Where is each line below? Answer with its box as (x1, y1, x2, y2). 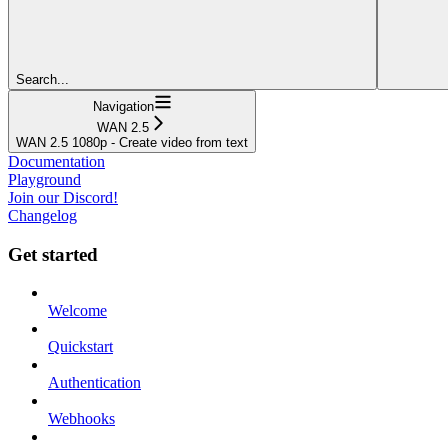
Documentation (8, 152, 105, 170)
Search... (16, 71, 69, 87)
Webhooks (48, 410, 115, 428)
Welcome (48, 302, 107, 320)
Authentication (48, 374, 141, 392)
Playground (8, 170, 81, 188)
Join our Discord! (8, 188, 118, 206)
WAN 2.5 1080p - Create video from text (16, 134, 248, 150)
